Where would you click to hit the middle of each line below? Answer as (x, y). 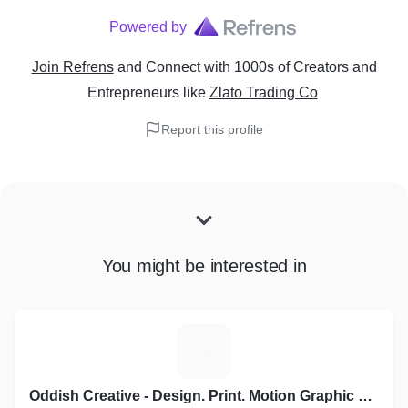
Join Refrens (72, 67)
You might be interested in (204, 266)
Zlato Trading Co (263, 92)
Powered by (148, 27)
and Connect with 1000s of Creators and (247, 67)
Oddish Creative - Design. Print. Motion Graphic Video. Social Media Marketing (365, 396)
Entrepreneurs (133, 92)
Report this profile (212, 129)
